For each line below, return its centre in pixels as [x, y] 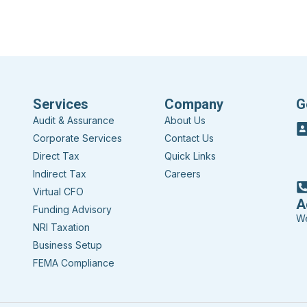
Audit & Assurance [74, 121]
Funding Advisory [72, 210]
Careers [183, 174]
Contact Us [189, 138]
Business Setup [67, 245]
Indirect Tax [60, 174]
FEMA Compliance [74, 263]
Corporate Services [77, 138]
